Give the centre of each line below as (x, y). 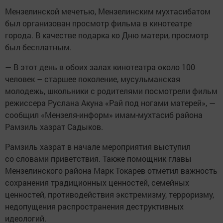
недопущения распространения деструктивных (94, 206)
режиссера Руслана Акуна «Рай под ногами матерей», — (110, 103)
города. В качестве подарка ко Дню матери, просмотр (107, 35)
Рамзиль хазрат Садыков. (54, 126)
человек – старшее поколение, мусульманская (93, 79)
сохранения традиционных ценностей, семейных (97, 182)
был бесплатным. (38, 47)
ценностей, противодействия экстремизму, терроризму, (110, 194)
